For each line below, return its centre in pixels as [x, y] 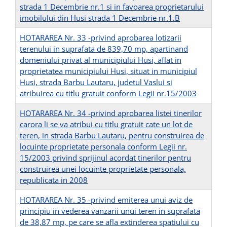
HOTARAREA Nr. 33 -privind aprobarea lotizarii [101, 38]
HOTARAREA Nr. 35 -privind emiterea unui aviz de [106, 200]
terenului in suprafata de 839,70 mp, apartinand [104, 49]
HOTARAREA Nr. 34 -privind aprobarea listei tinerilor [111, 113]
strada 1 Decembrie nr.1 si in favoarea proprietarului [112, 7]
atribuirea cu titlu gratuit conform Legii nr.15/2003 [108, 93]
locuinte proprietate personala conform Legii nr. [103, 147]
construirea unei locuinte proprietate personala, [103, 169]
